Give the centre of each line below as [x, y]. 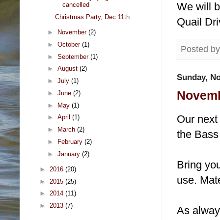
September [74, 56]
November [73, 32]
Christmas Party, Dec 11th [93, 17]
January [69, 154]
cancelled [76, 5]
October [69, 44]
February [71, 141]
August [68, 69]
